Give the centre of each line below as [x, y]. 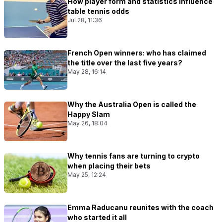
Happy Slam [89, 114]
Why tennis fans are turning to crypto [134, 156]
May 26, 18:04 [87, 123]
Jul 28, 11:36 [85, 20]
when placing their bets [109, 166]
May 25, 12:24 [87, 174]
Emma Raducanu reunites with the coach [140, 207]
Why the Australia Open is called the [132, 104]
